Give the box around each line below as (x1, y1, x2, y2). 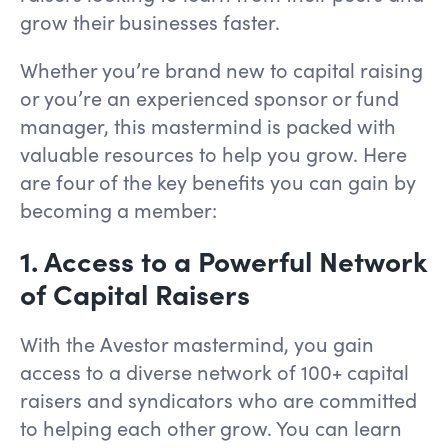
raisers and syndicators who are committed (20, 385, 417, 413)
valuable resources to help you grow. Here (20, 139, 407, 167)
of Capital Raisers (20, 273, 250, 312)
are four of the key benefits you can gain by (20, 167, 416, 195)
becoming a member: (20, 195, 217, 223)
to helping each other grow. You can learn (20, 413, 402, 441)
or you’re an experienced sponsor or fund (20, 83, 399, 111)
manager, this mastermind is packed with (20, 111, 396, 139)
